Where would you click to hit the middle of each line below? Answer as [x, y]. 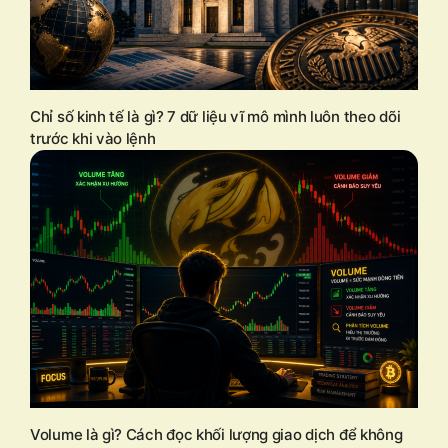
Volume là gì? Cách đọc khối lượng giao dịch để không [216, 435]
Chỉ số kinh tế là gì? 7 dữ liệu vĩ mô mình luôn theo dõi [215, 116]
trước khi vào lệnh [93, 138]
